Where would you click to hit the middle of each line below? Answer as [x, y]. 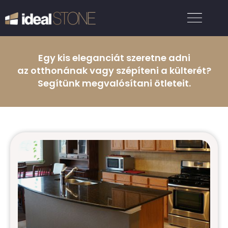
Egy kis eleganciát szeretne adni [114, 58]
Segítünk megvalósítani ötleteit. [114, 83]
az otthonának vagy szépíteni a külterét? [114, 70]
